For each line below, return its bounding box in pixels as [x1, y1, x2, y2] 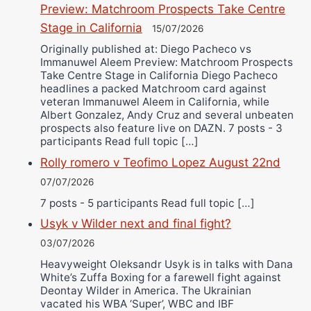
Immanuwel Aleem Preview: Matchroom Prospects [40, 56, 293, 69]
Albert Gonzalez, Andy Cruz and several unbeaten [40, 108, 294, 122]
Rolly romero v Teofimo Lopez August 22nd [40, 155, 280, 170]
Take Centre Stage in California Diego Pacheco [40, 69, 278, 83]
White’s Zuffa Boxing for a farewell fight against [40, 270, 281, 284]
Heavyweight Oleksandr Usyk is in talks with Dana [40, 257, 293, 271]
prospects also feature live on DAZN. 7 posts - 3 [40, 121, 283, 135]
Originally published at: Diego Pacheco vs [40, 42, 251, 56]
